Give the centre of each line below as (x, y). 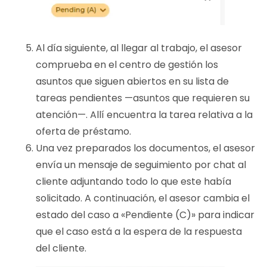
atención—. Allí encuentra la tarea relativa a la (144, 115)
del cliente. (61, 249)
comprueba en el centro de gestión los (127, 65)
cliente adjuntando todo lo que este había (133, 182)
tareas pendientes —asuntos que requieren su (143, 98)
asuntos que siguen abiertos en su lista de (132, 82)
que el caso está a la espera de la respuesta (139, 232)
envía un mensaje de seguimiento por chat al (141, 165)
